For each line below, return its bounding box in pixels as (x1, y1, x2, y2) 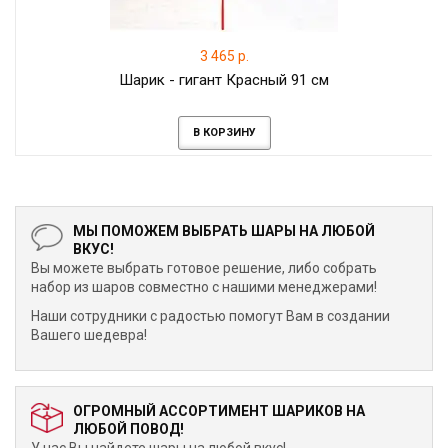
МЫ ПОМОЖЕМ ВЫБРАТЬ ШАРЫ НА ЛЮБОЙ (73, 223, 375, 239)
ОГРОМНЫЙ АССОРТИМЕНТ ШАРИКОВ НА (73, 403, 365, 419)
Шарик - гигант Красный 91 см (119, 71, 329, 89)
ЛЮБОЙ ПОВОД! (73, 421, 184, 437)
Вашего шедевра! (31, 327, 147, 343)
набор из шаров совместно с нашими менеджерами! (31, 279, 377, 295)
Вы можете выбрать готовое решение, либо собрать (31, 260, 377, 276)
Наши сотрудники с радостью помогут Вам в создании (31, 308, 390, 324)
